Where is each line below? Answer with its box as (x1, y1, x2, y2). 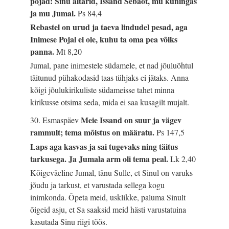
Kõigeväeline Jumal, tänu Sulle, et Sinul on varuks (30, 167, 193, 178)
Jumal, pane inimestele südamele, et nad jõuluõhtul (30, 60, 194, 71)
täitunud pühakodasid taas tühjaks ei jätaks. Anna (30, 72, 189, 83)
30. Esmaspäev (30, 114, 81, 126)
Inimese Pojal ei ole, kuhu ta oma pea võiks (30, 33, 178, 45)
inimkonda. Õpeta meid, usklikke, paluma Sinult (30, 191, 186, 202)
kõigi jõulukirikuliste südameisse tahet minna (30, 84, 175, 96)
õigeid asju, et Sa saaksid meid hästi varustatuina (30, 203, 187, 215)
